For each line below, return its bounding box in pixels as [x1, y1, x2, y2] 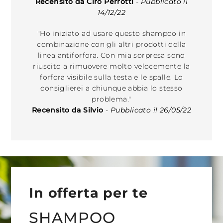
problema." [92, 94, 131, 104]
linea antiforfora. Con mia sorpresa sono [38, 50, 185, 60]
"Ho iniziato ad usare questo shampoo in [37, 28, 186, 38]
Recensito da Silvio [31, 105, 104, 114]
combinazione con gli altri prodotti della [37, 39, 186, 49]
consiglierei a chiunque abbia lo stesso [40, 83, 183, 93]
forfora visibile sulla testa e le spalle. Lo [40, 72, 183, 82]
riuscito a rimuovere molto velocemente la [33, 61, 190, 71]
